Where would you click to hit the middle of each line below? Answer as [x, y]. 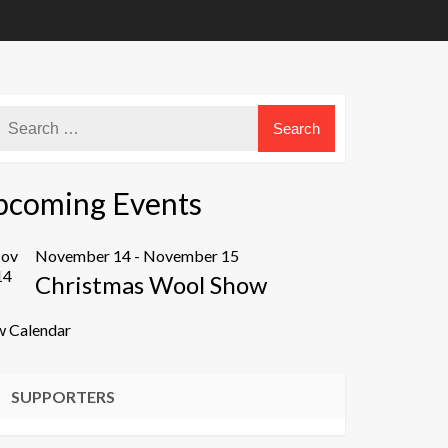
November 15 [191, 255]
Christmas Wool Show [151, 284]
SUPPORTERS [63, 396]
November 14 [83, 255]
